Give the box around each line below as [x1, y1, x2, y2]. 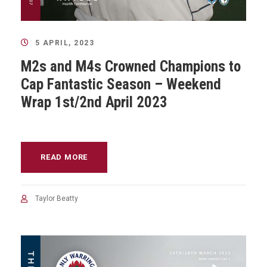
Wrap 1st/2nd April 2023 [21, 93, 167, 111]
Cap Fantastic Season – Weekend [21, 75, 221, 93]
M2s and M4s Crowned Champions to [21, 57, 241, 75]
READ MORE [41, 152, 88, 162]
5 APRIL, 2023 [35, 38, 94, 47]
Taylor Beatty [35, 194, 78, 203]
